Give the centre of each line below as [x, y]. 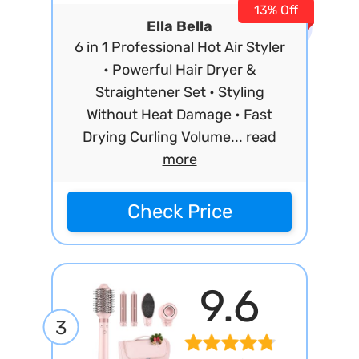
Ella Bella [179, 26]
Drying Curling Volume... [164, 137]
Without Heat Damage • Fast [179, 115]
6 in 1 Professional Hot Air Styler [179, 47]
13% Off [276, 10]
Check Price [179, 212]
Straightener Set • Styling [179, 92]
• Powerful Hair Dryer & [179, 70]
